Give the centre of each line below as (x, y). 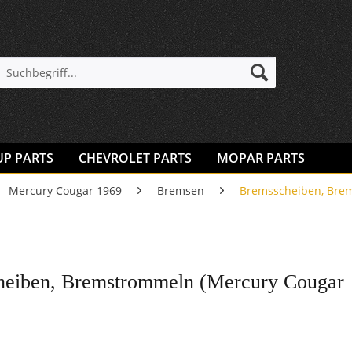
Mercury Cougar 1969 (65, 191)
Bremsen (181, 191)
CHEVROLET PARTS (135, 158)
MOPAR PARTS (261, 158)
